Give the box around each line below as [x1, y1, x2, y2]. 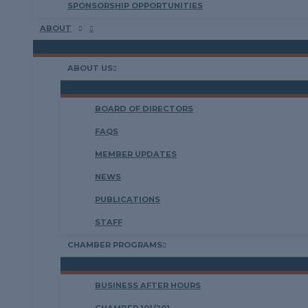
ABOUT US [67, 63, 113, 73]
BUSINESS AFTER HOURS [95, 280, 201, 290]
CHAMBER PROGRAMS [67, 240, 162, 250]
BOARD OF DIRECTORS [95, 104, 193, 113]
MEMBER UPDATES [95, 149, 177, 159]
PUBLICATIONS [95, 195, 160, 204]
